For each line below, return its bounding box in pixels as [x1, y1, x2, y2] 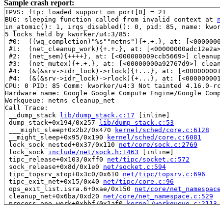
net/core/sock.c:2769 [119, 140, 197, 148]
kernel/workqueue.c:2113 [127, 199, 217, 207]
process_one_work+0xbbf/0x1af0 [5, 199, 127, 207]
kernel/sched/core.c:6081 [107, 133, 201, 141]
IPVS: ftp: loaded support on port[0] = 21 [5, 8, 166, 16]
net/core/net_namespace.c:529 [103, 192, 213, 200]
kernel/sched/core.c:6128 [115, 126, 209, 134]
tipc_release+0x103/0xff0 [5, 155, 107, 163]
